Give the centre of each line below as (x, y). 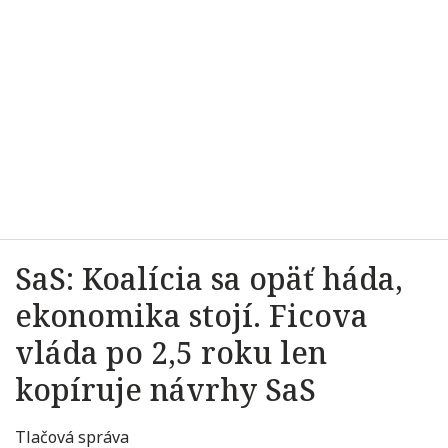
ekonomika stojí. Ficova (191, 315)
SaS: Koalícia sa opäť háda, (209, 278)
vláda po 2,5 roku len (171, 352)
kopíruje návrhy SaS (165, 389)
